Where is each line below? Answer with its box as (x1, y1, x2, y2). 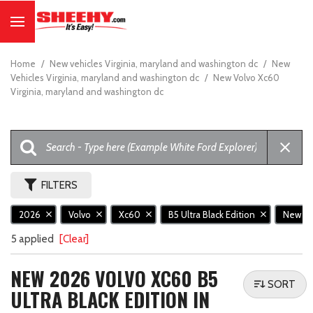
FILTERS (41, 179, 78, 191)
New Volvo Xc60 (213, 72, 279, 83)
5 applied (11, 233, 56, 246)
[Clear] (59, 233, 89, 246)
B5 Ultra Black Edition (168, 209, 257, 221)
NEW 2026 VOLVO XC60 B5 (10, 264, 218, 293)
